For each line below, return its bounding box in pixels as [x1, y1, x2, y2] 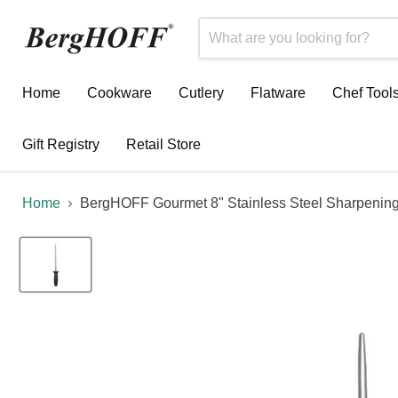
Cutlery [179, 85, 224, 100]
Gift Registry [22, 137, 99, 152]
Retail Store [126, 137, 201, 152]
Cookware [87, 85, 152, 100]
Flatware [251, 85, 306, 100]
